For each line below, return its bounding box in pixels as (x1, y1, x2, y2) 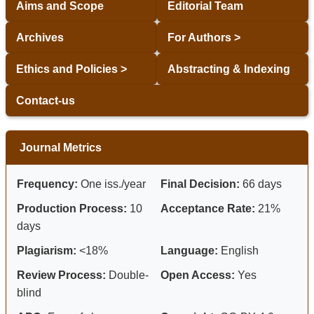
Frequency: (17, 178, 78, 191)
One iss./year (78, 178, 146, 191)
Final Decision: (161, 178, 240, 191)
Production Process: (17, 203, 127, 215)
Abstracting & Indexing (168, 63, 290, 76)
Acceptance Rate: (161, 203, 255, 215)
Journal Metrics (20, 142, 102, 154)
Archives (16, 32, 64, 44)
